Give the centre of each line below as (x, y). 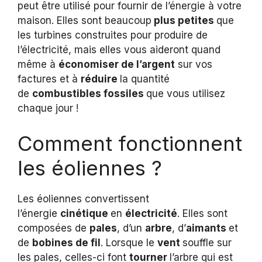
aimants (207, 228)
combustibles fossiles (89, 94)
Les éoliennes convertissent (83, 199)
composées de (54, 228)
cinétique (85, 213)
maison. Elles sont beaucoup (85, 21)
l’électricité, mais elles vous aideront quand (119, 50)
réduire (100, 79)
